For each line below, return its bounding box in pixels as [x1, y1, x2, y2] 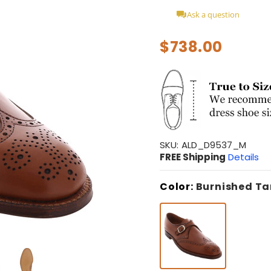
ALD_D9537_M [181, 138, 246, 151]
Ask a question [186, 8, 240, 20]
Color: [160, 179, 196, 194]
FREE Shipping [160, 150, 226, 163]
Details [228, 150, 259, 163]
